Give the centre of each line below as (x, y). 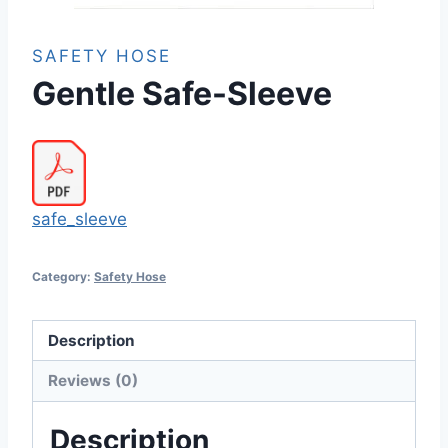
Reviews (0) (93, 380)
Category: (63, 277)
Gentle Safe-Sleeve (182, 94)
